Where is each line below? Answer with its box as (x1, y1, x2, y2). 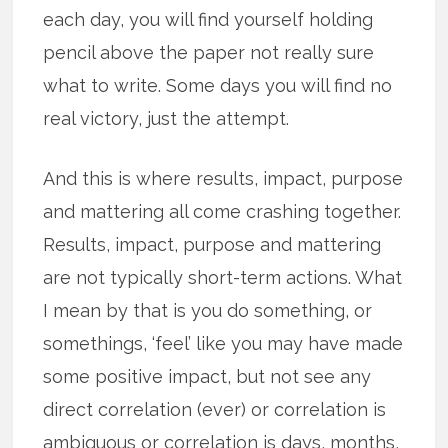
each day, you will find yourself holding (43, 8, 374, 30)
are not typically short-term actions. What (43, 266, 403, 288)
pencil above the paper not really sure (43, 41, 375, 63)
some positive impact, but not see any (43, 365, 372, 387)
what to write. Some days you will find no (43, 74, 393, 96)
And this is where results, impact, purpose (43, 167, 404, 189)
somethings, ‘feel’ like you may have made (43, 332, 404, 354)
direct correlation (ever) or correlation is (43, 398, 387, 420)
